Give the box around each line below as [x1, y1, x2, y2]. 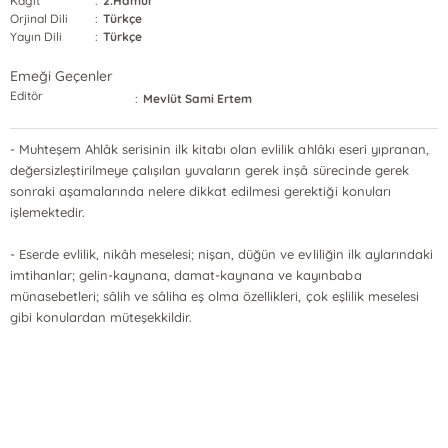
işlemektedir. [9, 204, 86, 220]
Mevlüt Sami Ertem [143, 91, 253, 106]
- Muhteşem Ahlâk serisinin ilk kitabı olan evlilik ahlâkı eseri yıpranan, [9, 141, 429, 157]
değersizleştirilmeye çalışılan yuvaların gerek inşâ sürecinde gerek [9, 162, 409, 178]
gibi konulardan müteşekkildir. [9, 309, 193, 325]
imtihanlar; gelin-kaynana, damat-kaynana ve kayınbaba [9, 267, 362, 283]
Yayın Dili [9, 29, 63, 44]
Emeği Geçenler [9, 67, 114, 85]
